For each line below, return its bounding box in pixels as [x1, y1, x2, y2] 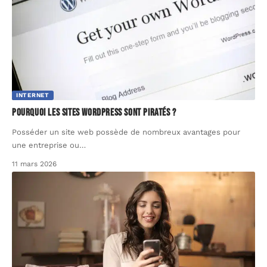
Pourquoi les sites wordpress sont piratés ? [12, 107, 176, 119]
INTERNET [16, 92, 49, 99]
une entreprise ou [12, 141, 79, 150]
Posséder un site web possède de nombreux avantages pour [12, 128, 240, 137]
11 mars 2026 [12, 160, 57, 169]
